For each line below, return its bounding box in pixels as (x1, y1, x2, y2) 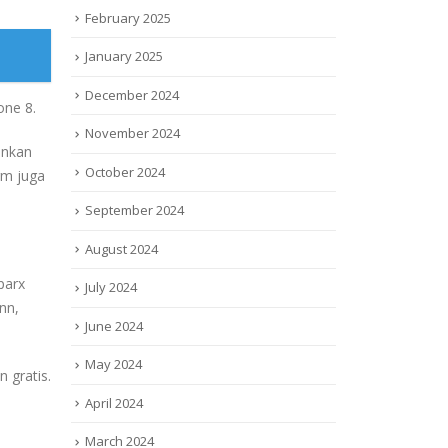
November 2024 (85, 124, 180, 143)
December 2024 (85, 85, 179, 104)
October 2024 (85, 162, 165, 181)
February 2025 (85, 8, 171, 27)
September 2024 (85, 201, 184, 220)
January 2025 (85, 47, 163, 66)
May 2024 (85, 355, 142, 374)
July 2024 (85, 278, 137, 297)
